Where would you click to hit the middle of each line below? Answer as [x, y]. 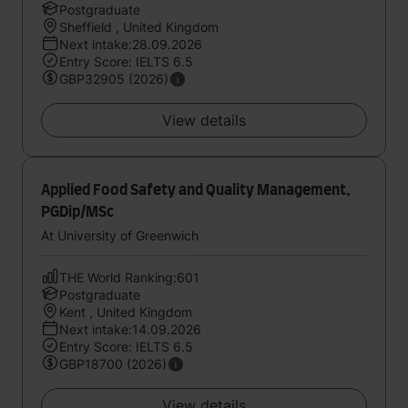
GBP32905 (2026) [114, 79]
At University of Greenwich [120, 235]
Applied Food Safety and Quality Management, [195, 190]
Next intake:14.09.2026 [130, 329]
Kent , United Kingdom [126, 312]
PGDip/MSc [77, 212]
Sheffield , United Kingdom [139, 27]
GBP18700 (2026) [113, 364]
